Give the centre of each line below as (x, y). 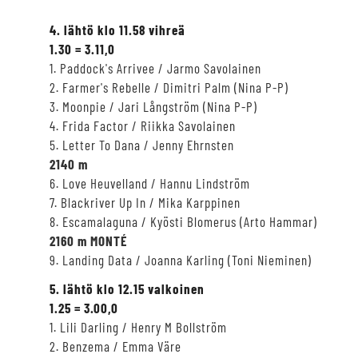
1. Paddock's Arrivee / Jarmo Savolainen (155, 68)
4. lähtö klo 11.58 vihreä (117, 29)
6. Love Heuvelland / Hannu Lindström (150, 183)
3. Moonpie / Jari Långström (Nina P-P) (153, 106)
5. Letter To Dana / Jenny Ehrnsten (142, 144)
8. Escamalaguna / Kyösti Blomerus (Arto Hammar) (183, 221)
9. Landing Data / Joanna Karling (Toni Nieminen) (181, 259)
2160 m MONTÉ (88, 240)
